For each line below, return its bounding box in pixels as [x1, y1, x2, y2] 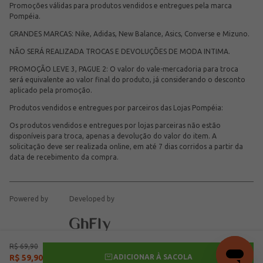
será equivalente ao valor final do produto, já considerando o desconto [9, 76, 245, 83]
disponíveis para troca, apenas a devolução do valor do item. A [9, 132, 217, 140]
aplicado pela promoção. [9, 86, 92, 94]
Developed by [69, 195, 114, 203]
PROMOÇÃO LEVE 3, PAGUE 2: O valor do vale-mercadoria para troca [9, 65, 238, 73]
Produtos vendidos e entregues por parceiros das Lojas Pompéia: [9, 104, 223, 112]
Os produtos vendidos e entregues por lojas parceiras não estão [9, 122, 221, 129]
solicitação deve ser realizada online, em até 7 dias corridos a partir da [9, 143, 243, 150]
